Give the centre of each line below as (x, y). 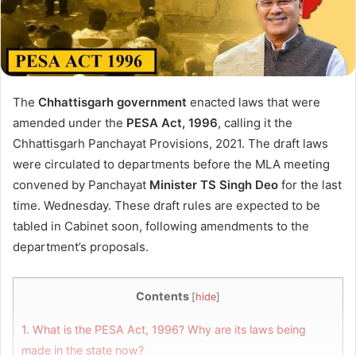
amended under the (68, 123)
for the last (310, 185)
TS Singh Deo (239, 185)
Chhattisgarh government (114, 103)
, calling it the (255, 123)
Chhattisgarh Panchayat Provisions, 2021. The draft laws (170, 144)
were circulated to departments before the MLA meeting (171, 164)
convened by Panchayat (81, 185)
